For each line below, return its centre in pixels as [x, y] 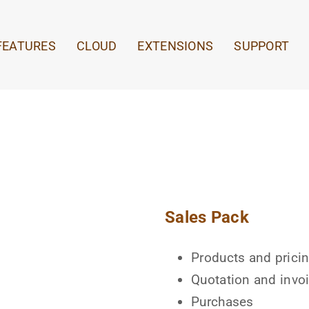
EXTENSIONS [176, 46]
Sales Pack [207, 217]
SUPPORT [262, 46]
